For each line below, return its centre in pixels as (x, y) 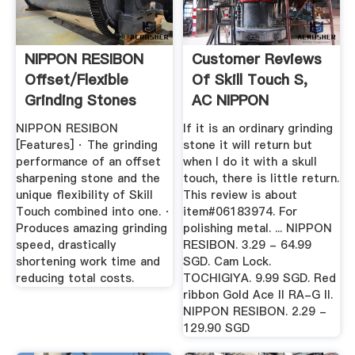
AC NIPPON (231, 101)
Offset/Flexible (76, 80)
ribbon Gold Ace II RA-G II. (258, 294)
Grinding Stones (80, 101)
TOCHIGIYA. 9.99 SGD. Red (260, 278)
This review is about (240, 195)
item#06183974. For (240, 211)
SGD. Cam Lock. (227, 261)
